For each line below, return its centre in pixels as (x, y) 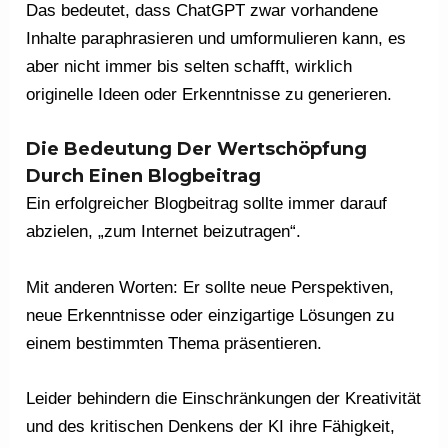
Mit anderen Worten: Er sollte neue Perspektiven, (210, 287)
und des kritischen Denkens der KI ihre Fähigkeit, (211, 426)
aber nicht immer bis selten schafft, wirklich (189, 67)
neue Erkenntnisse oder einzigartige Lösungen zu (210, 315)
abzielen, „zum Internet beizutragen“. (164, 232)
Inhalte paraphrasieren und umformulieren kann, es (216, 39)
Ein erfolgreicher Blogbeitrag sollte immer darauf (207, 204)
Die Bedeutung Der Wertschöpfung (197, 149)
